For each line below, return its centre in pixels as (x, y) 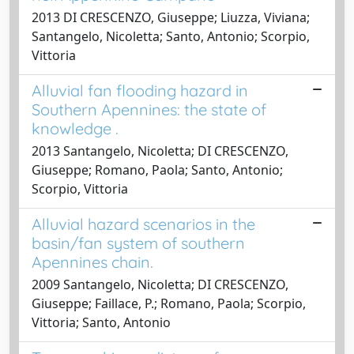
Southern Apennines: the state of (149, 109)
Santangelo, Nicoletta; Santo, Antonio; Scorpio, (171, 36)
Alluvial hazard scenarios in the (143, 224)
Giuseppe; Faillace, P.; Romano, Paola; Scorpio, (169, 303)
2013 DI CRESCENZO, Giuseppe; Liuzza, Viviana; (171, 17)
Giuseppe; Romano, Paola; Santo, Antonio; (157, 169)
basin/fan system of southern (138, 243)
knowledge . (75, 128)
